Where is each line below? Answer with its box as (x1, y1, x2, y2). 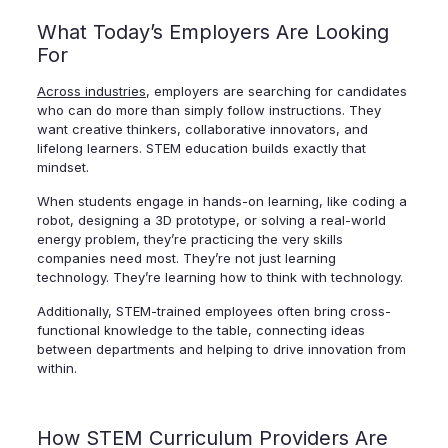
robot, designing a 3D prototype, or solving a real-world (36, 212, 386, 229)
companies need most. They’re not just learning (36, 250, 336, 267)
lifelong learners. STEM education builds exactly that (36, 140, 366, 157)
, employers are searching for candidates (145, 83, 407, 100)
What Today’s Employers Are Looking (36, 20, 389, 45)
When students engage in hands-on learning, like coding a (36, 193, 407, 210)
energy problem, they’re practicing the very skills (36, 231, 343, 248)
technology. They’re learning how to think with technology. (36, 269, 403, 286)
